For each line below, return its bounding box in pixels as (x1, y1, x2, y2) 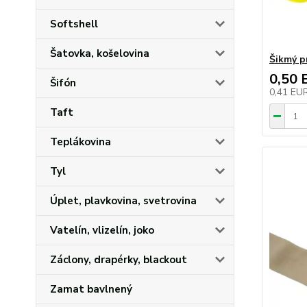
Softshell (50, 17, 98, 31)
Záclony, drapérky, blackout (50, 253, 187, 267)
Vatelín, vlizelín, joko (50, 223, 154, 237)
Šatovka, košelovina (50, 47, 149, 60)
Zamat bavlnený (50, 282, 132, 296)
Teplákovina (50, 135, 111, 149)
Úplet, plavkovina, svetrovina (50, 194, 197, 208)
